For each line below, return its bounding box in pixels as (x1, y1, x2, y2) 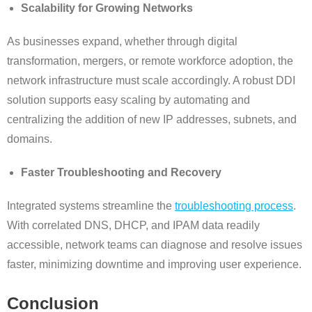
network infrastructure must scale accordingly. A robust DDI (7, 75, 295, 87)
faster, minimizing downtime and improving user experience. (7, 258, 302, 271)
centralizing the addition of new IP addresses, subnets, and (7, 114, 297, 126)
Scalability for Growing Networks (21, 2, 193, 15)
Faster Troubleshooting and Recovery (21, 166, 221, 179)
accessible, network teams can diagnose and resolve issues (7, 239, 302, 251)
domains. (7, 133, 52, 146)
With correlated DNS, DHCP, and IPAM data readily (7, 219, 260, 232)
